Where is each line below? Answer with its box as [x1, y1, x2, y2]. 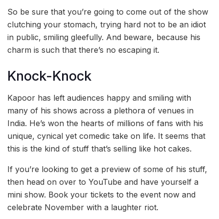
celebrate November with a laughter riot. [7, 202, 158, 213]
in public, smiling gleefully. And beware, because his [7, 32, 200, 43]
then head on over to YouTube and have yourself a [7, 177, 198, 187]
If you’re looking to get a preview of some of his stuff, [7, 164, 207, 175]
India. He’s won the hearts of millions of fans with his [7, 118, 203, 129]
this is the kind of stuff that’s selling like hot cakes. [7, 144, 192, 154]
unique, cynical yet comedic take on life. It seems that [7, 131, 205, 141]
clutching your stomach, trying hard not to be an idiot [7, 20, 206, 30]
